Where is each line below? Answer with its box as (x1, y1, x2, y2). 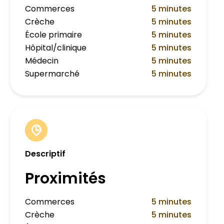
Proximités (25, 168, 106, 189)
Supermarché (25, 68, 79, 80)
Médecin (25, 55, 58, 67)
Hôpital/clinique (25, 42, 86, 54)
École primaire (25, 29, 82, 41)
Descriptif (25, 148, 65, 160)
